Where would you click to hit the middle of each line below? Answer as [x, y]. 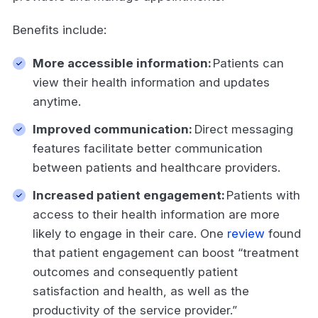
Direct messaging [243, 129]
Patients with [263, 195]
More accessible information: [123, 63]
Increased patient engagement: [130, 195]
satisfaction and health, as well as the [141, 291]
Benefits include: [61, 29]
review [246, 233]
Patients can [248, 63]
